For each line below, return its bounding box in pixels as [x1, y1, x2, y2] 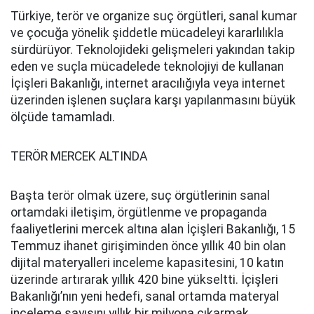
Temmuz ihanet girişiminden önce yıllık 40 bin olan [11, 239, 286, 253]
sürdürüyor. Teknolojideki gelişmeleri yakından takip [11, 43, 295, 57]
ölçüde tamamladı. [11, 110, 115, 124]
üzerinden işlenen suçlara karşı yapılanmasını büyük [11, 93, 296, 107]
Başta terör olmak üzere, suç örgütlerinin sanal [11, 189, 270, 203]
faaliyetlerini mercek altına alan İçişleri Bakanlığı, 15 [11, 222, 295, 236]
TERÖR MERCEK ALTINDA [11, 149, 147, 163]
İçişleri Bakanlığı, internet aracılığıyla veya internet [11, 76, 285, 90]
